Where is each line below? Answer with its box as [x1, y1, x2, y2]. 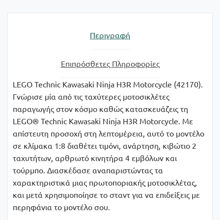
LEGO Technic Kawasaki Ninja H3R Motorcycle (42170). [13, 79, 203, 89]
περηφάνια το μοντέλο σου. [13, 201, 110, 212]
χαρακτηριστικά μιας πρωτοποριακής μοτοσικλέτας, [13, 177, 197, 187]
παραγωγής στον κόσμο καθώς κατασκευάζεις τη [13, 103, 188, 113]
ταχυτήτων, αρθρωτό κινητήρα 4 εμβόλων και [13, 152, 177, 163]
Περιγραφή [90, 29, 130, 40]
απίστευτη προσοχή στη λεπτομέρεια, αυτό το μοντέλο [13, 128, 204, 138]
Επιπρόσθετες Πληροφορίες [60, 58, 160, 68]
